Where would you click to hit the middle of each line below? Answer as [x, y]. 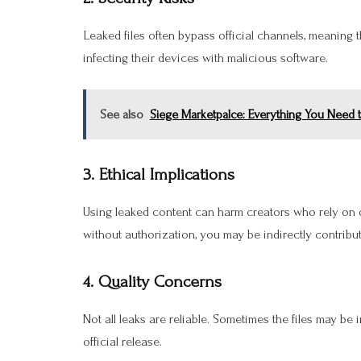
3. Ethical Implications [159, 175]
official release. [122, 342]
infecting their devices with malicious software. [205, 58]
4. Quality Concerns [152, 282]
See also [121, 114]
